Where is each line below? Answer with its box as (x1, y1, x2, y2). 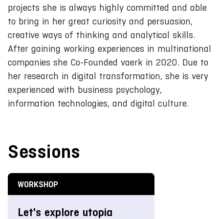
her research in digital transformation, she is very (8, 70, 208, 81)
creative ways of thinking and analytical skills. (8, 29, 195, 40)
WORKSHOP (18, 179, 58, 189)
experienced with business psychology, (8, 84, 162, 95)
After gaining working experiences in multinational (8, 43, 211, 54)
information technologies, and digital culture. (8, 98, 189, 109)
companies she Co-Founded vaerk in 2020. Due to (8, 57, 208, 67)
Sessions (8, 140, 80, 162)
